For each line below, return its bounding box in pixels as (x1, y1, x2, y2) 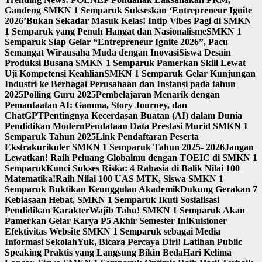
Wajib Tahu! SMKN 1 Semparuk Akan (89, 205, 245, 216)
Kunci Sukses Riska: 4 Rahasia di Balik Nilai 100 (46, 163, 240, 174)
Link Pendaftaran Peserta (96, 132, 199, 142)
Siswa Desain (179, 47, 231, 58)
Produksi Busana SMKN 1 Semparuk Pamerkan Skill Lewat (5, 58, 246, 68)
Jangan (225, 142, 254, 153)
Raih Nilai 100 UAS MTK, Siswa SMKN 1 (56, 174, 223, 184)
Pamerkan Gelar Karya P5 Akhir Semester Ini (5, 216, 188, 226)
